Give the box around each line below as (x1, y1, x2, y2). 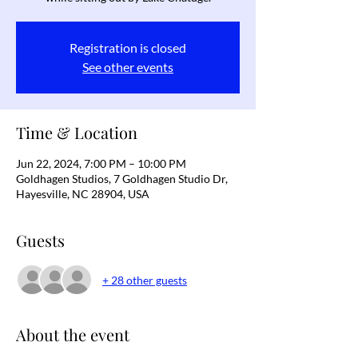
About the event (16, 324, 129, 345)
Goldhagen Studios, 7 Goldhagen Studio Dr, (16, 172, 228, 185)
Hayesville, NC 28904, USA (16, 187, 149, 201)
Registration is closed (70, 40, 186, 55)
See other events (82, 59, 173, 74)
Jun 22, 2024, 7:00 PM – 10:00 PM (16, 157, 186, 170)
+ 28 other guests (102, 272, 187, 287)
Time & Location (16, 121, 137, 143)
